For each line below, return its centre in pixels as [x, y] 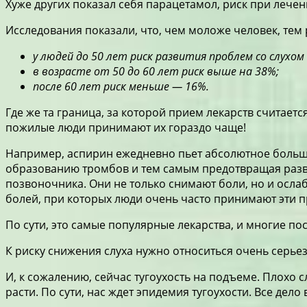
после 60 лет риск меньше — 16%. [121, 86]
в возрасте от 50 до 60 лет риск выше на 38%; [156, 71]
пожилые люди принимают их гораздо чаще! [126, 127]
